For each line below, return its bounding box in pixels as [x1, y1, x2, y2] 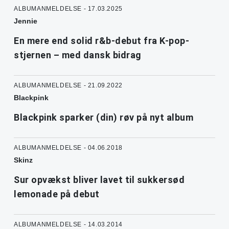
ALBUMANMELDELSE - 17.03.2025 [14, 5, 123, 13]
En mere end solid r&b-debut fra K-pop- [14, 35, 189, 47]
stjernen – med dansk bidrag [14, 50, 142, 61]
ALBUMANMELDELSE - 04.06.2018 [14, 144, 123, 152]
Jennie [14, 17, 37, 26]
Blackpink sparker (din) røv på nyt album [14, 112, 193, 123]
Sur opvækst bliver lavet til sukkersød [14, 174, 185, 186]
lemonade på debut [14, 189, 100, 200]
